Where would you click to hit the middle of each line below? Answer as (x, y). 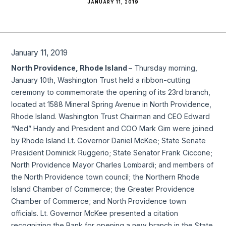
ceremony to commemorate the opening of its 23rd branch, (111, 92)
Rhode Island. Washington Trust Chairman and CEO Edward (111, 116)
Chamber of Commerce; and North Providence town (99, 201)
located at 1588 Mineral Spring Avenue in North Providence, (111, 104)
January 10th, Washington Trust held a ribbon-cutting (101, 80)
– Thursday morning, (163, 68)
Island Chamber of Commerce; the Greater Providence (103, 189)
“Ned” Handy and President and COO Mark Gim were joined (112, 128)
